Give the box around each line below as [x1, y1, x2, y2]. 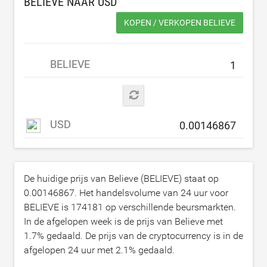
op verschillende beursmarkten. [103, 201, 236, 213]
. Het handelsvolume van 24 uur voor [74, 187, 228, 198]
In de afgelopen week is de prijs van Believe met [24, 215, 223, 227]
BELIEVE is [24, 201, 71, 213]
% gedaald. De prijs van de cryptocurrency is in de [37, 229, 243, 241]
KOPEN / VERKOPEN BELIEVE [124, 18, 235, 27]
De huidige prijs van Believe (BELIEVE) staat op [24, 172, 219, 184]
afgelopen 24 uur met [24, 244, 116, 256]
